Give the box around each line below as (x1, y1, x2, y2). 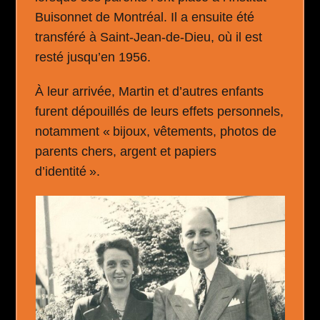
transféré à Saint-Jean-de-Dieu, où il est (35, 29, 263, 44)
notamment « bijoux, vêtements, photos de (35, 124, 277, 139)
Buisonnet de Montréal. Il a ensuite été (35, 9, 255, 24)
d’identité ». (35, 164, 101, 179)
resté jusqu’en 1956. (35, 49, 151, 64)
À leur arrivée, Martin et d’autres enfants (35, 84, 264, 99)
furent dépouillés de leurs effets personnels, (35, 104, 284, 119)
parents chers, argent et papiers (35, 144, 217, 159)
